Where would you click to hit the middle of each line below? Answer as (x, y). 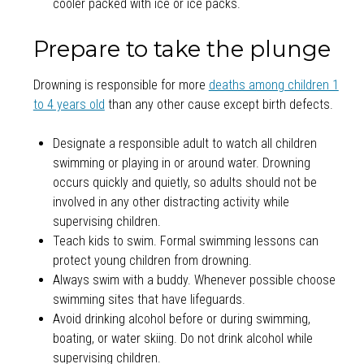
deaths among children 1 (273, 85)
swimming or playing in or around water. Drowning (181, 163)
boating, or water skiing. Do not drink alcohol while (182, 339)
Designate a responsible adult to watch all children (184, 144)
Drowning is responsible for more (121, 85)
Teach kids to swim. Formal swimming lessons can (185, 241)
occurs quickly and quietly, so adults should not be (184, 183)
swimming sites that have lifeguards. (149, 300)
